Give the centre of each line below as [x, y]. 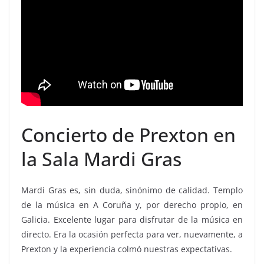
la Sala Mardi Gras [101, 159]
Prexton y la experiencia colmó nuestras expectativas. [127, 249]
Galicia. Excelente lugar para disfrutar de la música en [132, 220]
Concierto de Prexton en [128, 135]
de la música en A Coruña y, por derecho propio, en [132, 205]
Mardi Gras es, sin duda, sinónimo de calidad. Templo [132, 190]
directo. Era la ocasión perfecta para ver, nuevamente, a [132, 235]
